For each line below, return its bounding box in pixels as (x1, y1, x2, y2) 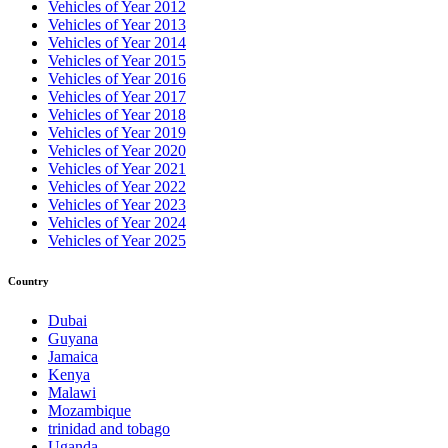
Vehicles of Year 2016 (48, 70, 186, 88)
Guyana (48, 330, 98, 348)
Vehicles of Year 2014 (48, 34, 186, 52)
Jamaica (48, 348, 98, 366)
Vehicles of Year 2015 (48, 52, 186, 70)
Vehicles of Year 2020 (48, 142, 186, 160)
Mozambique (48, 402, 131, 420)
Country (8, 275, 49, 288)
